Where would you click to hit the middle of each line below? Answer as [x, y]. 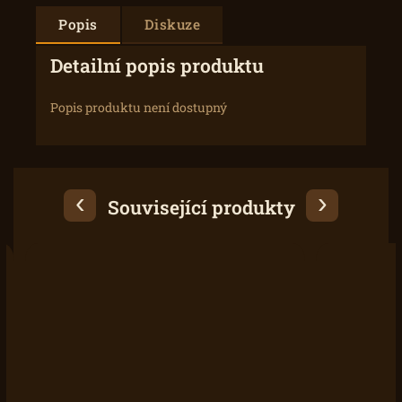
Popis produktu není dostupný [139, 107]
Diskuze [172, 24]
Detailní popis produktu [157, 66]
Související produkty [201, 207]
